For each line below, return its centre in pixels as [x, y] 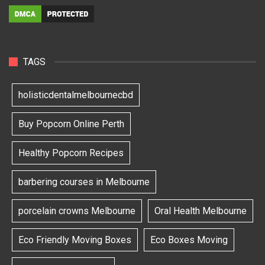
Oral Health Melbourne [201, 211]
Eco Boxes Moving [189, 240]
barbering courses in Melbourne [84, 182]
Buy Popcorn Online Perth [71, 124]
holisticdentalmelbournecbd [76, 95]
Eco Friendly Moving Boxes [75, 240]
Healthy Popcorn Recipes [71, 153]
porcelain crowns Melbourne [77, 211]
